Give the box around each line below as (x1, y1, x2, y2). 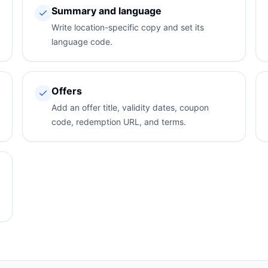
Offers (51, 85, 83, 97)
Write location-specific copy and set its (51, 22, 205, 32)
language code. (51, 36, 113, 47)
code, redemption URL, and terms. (51, 117, 187, 127)
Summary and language (51, 5, 162, 17)
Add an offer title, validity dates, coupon (51, 102, 209, 112)
